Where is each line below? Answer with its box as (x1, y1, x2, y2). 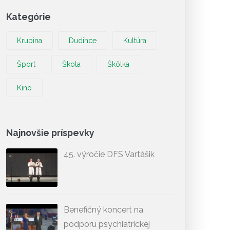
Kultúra (123, 36, 146, 45)
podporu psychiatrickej (64, 219, 150, 229)
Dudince (69, 36, 97, 45)
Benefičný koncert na (64, 205, 143, 215)
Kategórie (6, 11, 51, 22)
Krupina (17, 36, 42, 45)
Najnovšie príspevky (6, 127, 94, 138)
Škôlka (107, 60, 129, 68)
